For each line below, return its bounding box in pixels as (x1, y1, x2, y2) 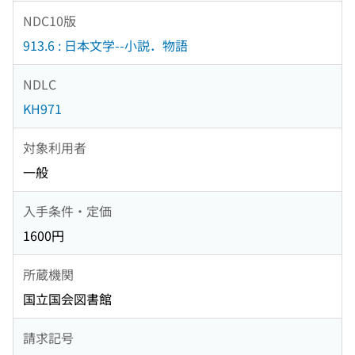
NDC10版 (23, 10, 76, 30)
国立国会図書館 (23, 289, 112, 309)
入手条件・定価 (23, 200, 112, 220)
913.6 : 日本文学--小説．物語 (23, 36, 188, 55)
